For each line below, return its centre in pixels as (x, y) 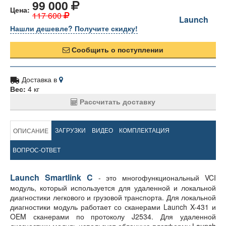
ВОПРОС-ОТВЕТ (37, 150)
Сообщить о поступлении (117, 50)
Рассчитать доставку (117, 102)
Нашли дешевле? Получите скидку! (74, 29)
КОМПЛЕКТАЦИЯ (144, 130)
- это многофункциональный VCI (154, 178)
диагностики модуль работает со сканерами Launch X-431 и (113, 207)
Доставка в (40, 79)
